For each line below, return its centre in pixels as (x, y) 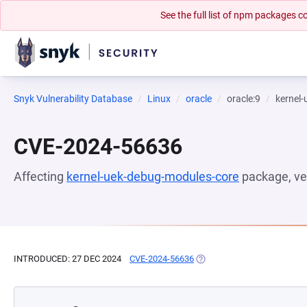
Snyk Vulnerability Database (73, 99)
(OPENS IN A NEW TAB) (241, 259)
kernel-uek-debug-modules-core (153, 176)
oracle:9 (244, 99)
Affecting (40, 176)
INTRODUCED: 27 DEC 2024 (67, 259)
